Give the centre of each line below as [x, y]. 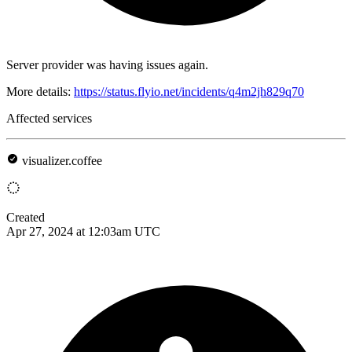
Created [26, 217]
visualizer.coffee [62, 160]
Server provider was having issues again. [107, 64]
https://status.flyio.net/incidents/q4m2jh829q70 [189, 91]
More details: [40, 91]
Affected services [49, 118]
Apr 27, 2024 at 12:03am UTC [83, 231]
